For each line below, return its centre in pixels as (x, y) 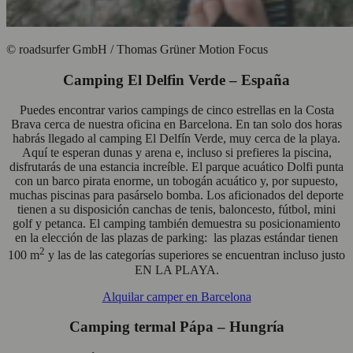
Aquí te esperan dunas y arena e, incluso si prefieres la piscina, (176, 153)
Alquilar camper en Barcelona (176, 296)
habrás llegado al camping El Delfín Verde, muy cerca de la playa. (176, 139)
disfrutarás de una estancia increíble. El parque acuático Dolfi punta (176, 167)
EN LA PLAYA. (176, 269)
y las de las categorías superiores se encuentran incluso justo (195, 255)
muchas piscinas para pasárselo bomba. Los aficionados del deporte (176, 195)
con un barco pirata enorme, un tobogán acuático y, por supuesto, (176, 181)
